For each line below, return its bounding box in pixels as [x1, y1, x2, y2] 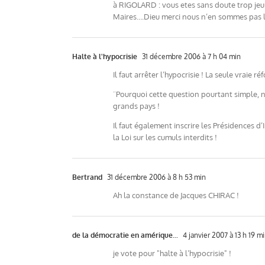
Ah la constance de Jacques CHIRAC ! [113, 190, 239, 200]
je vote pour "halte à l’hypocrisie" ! [113, 248, 231, 258]
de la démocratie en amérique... [72, 231, 178, 240]
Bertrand [72, 173, 102, 182]
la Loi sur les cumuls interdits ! [113, 132, 217, 142]
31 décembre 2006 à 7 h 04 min [140, 52, 241, 61]
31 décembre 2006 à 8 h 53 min [105, 173, 206, 182]
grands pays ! [113, 101, 160, 111]
